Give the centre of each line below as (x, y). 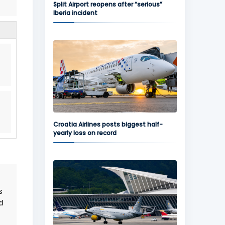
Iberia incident (75, 13)
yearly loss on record (85, 133)
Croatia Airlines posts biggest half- (108, 124)
